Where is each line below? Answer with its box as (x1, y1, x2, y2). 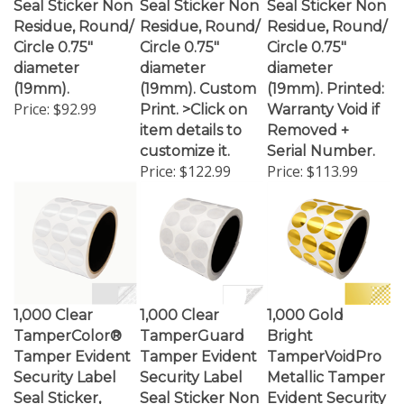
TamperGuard (140, 311, 244, 328)
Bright (267, 311, 313, 328)
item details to (140, 106, 242, 123)
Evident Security (267, 373, 386, 390)
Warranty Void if (267, 85, 380, 102)
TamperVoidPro (267, 332, 381, 349)
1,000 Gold (267, 290, 344, 308)
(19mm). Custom (140, 64, 256, 81)
